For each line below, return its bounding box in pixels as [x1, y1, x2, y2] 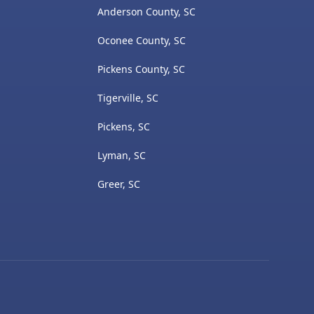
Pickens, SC [97, 119, 150, 133]
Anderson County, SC [97, 4, 196, 18]
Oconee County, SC [97, 33, 186, 47]
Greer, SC [97, 177, 140, 191]
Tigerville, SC [97, 90, 158, 104]
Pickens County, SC [97, 62, 185, 76]
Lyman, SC [97, 148, 146, 162]
